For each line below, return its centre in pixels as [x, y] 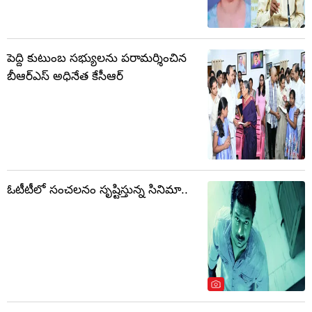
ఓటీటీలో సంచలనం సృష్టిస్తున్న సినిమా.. [97, 190]
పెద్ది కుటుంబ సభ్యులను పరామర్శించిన [97, 58]
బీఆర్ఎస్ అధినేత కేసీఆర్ [65, 77]
